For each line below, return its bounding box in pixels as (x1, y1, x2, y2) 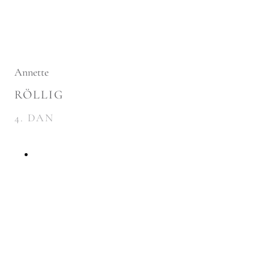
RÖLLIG (14, 87, 64, 102)
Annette (14, 65, 49, 79)
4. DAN (14, 110, 54, 124)
